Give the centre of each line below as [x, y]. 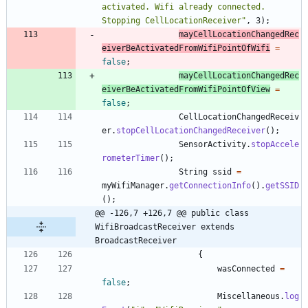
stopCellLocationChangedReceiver [191, 130]
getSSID [282, 185]
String [193, 172]
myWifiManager [133, 185]
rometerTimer [131, 158]
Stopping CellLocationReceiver [172, 20]
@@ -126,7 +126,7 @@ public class [172, 213]
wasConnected [246, 268]
